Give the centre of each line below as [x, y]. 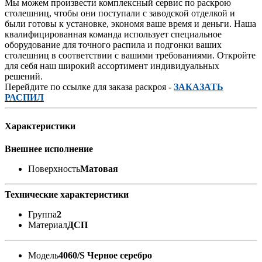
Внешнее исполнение [49, 149]
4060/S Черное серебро [105, 256]
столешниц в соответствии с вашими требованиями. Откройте [130, 55]
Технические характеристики [67, 195]
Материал [48, 225]
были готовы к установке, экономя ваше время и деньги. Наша [130, 23]
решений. [24, 76]
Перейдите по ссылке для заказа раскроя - [89, 87]
